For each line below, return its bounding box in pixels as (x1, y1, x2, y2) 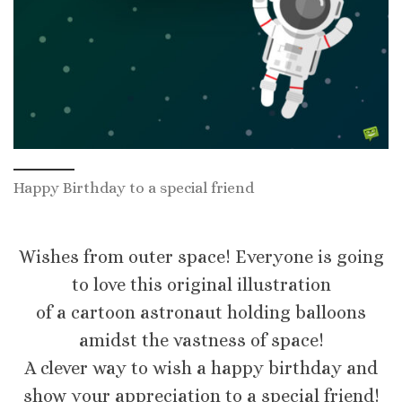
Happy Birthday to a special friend (13, 179, 254, 197)
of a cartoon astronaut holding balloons (36, 302, 366, 324)
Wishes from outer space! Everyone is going (18, 247, 384, 268)
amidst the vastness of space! (78, 330, 324, 352)
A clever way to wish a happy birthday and (24, 358, 378, 380)
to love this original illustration (71, 275, 331, 296)
